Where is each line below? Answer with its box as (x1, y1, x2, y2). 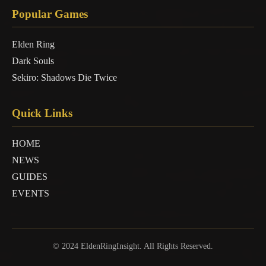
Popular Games (12, 8, 88, 21)
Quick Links (12, 107, 72, 120)
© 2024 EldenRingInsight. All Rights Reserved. (53, 241, 213, 251)
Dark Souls (12, 56, 54, 66)
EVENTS (12, 188, 49, 199)
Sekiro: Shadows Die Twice (12, 72, 117, 83)
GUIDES (12, 172, 47, 182)
